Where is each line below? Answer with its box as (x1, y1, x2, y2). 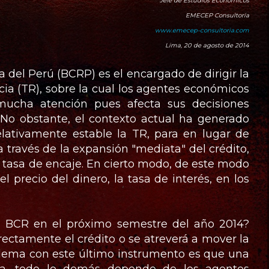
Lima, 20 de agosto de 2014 (165, 41, 249, 49)
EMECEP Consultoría (186, 11, 249, 19)
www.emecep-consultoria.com (155, 26, 249, 34)
